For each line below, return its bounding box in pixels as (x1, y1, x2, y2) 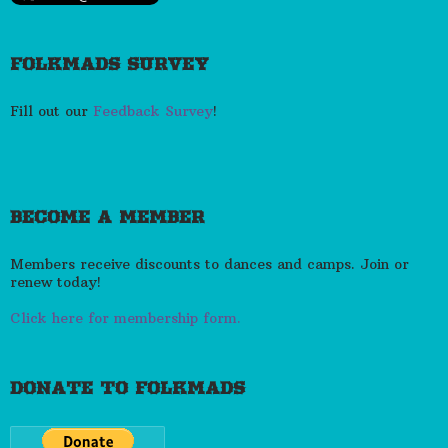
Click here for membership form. (10, 309, 241, 328)
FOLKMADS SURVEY (10, 54, 209, 75)
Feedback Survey (93, 102, 213, 121)
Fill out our (10, 102, 93, 121)
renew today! (10, 273, 101, 292)
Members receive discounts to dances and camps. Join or (10, 255, 409, 274)
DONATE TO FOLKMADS (10, 378, 245, 399)
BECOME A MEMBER (10, 207, 204, 228)
